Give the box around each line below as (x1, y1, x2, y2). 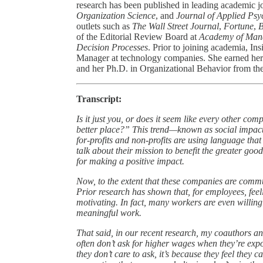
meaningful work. (76, 207, 141, 218)
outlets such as (76, 21, 132, 31)
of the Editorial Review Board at (76, 31, 199, 42)
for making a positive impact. (76, 156, 184, 166)
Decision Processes (76, 42, 148, 52)
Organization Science (76, 10, 156, 21)
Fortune (224, 21, 254, 31)
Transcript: (76, 93, 122, 104)
